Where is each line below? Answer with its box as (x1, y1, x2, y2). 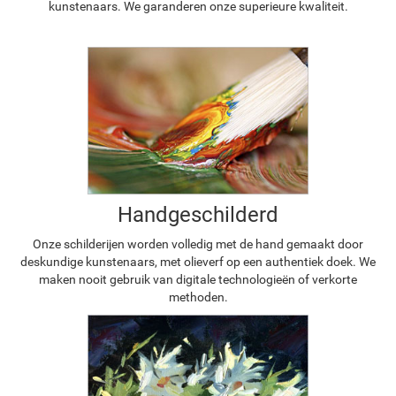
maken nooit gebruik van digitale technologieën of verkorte (39, 272, 357, 287)
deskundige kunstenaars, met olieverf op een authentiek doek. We (20, 255, 376, 270)
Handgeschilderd (118, 202, 278, 228)
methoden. (168, 290, 228, 305)
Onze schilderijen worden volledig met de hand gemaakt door (33, 237, 363, 252)
